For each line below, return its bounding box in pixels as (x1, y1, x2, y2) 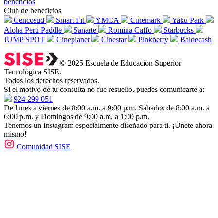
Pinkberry (138, 36, 170, 44)
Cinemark (130, 16, 163, 25)
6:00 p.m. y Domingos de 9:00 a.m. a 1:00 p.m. (4, 112, 149, 121)
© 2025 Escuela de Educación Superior (60, 59, 182, 68)
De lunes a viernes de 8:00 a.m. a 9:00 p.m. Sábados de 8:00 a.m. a (4, 104, 210, 112)
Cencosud (14, 16, 46, 25)
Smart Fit (56, 16, 86, 25)
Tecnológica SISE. (4, 68, 61, 76)
